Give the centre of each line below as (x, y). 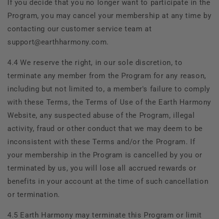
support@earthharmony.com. (58, 42)
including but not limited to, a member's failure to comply (109, 89)
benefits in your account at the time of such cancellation (108, 181)
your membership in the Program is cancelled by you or (105, 155)
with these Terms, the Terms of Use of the (83, 102)
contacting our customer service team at (80, 29)
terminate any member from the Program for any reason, (107, 76)
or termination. (34, 194)
